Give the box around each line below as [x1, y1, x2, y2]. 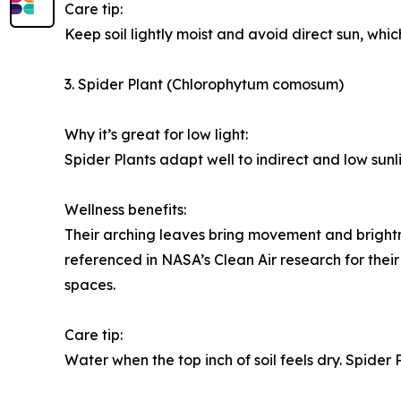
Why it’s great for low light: [64, 124, 248, 143]
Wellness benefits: [64, 200, 186, 218]
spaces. [64, 275, 115, 294]
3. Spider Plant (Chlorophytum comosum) [64, 74, 344, 93]
